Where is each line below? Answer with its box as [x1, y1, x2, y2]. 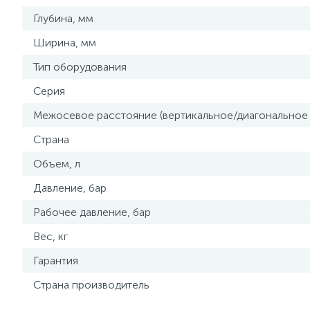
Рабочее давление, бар [33, 206, 151, 219]
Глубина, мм [33, 12, 93, 25]
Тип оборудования [33, 60, 127, 73]
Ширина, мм [33, 36, 96, 49]
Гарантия [33, 254, 78, 267]
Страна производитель [33, 278, 149, 291]
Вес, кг [33, 230, 68, 243]
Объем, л [33, 157, 80, 170]
